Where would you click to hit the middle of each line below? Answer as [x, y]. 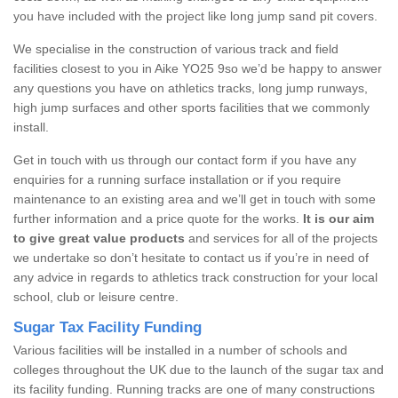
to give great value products [99, 238]
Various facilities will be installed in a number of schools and [180, 350]
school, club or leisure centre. [96, 296]
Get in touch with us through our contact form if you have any [185, 159]
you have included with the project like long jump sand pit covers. [195, 16]
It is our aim [338, 218]
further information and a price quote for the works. [158, 218]
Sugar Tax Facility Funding [107, 327]
